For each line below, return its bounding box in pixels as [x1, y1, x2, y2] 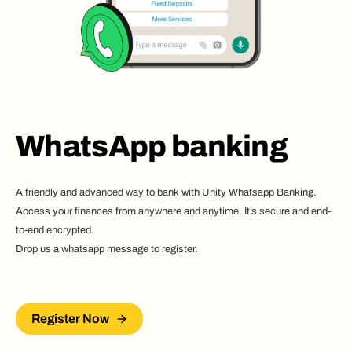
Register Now [31, 312, 109, 326]
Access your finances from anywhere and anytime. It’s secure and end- [16, 206, 331, 218]
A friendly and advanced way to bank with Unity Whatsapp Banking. [16, 187, 317, 199]
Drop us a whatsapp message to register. [16, 244, 198, 255]
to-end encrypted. [16, 225, 94, 236]
